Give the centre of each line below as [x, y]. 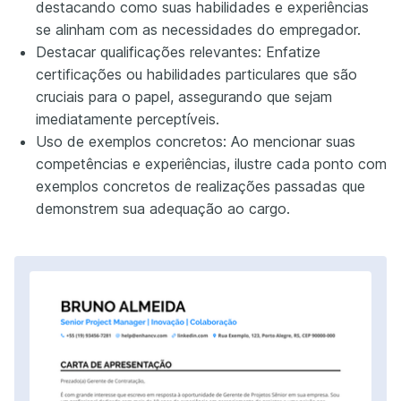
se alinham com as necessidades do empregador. [198, 29]
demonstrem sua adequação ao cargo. [163, 208]
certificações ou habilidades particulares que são [196, 74]
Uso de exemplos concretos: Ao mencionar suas [196, 141]
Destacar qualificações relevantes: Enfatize [178, 51]
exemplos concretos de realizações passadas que [200, 186]
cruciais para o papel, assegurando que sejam [184, 96]
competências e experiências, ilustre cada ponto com [211, 163]
